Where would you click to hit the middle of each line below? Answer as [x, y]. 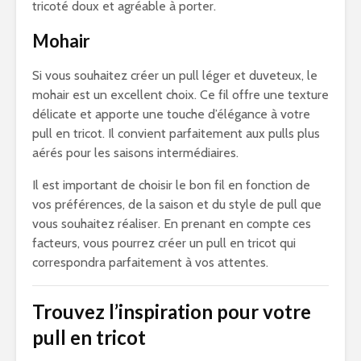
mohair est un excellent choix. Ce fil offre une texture [180, 95]
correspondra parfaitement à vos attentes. [150, 262]
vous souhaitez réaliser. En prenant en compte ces [172, 224]
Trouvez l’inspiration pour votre [172, 311]
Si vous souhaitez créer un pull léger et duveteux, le [175, 75]
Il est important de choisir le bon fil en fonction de [171, 185]
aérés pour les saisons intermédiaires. [135, 153]
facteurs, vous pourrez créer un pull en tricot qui [164, 243]
